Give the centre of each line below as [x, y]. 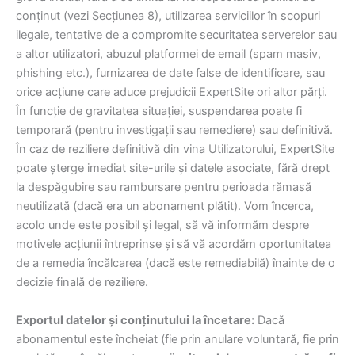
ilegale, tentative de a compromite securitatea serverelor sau [176, 35]
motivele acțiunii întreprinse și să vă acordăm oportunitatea [174, 244]
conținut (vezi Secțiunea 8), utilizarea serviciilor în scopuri [168, 16]
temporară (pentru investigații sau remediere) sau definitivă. [174, 130]
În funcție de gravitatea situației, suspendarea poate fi [159, 111]
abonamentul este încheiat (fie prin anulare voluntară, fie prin [177, 339]
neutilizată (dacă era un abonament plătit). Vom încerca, [165, 206]
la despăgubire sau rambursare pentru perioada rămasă [164, 187]
